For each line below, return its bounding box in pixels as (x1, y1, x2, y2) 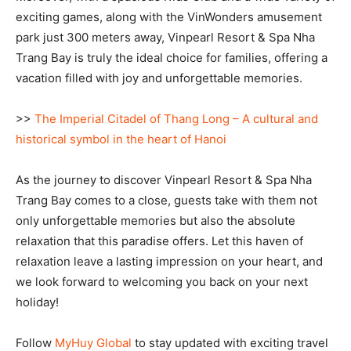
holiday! (16, 294, 59, 309)
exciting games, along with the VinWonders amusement (16, 9, 322, 24)
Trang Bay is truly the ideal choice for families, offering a (16, 49, 327, 65)
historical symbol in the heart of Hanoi (16, 131, 226, 147)
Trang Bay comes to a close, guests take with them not (16, 192, 317, 208)
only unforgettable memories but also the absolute (16, 212, 295, 228)
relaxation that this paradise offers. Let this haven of (16, 233, 303, 248)
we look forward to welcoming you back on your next (16, 273, 308, 289)
